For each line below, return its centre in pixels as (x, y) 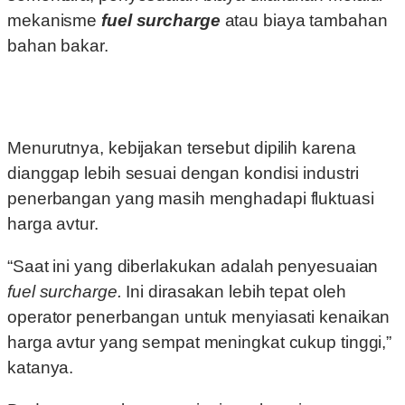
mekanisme (52, 21)
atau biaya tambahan (306, 21)
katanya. (41, 368)
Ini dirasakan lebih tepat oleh (236, 292)
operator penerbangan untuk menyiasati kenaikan (199, 317)
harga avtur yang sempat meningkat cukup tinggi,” (200, 343)
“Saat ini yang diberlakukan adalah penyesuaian (193, 267)
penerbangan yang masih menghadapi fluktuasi (191, 199)
